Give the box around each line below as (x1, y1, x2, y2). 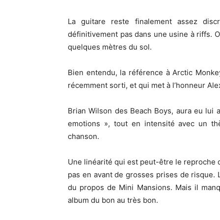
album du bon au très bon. (68, 195, 158, 205)
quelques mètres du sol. (68, 42, 152, 52)
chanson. (68, 132, 99, 141)
